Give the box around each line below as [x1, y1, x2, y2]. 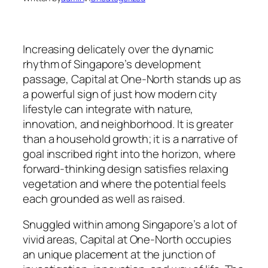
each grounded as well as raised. [23, 190, 185, 206]
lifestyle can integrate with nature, [23, 100, 194, 117]
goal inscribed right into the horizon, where [23, 145, 236, 162]
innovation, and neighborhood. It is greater [23, 115, 233, 132]
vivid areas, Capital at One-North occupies [23, 232, 232, 248]
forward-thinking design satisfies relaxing [23, 160, 229, 176]
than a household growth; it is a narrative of [23, 130, 237, 147]
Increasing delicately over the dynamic [23, 41, 214, 57]
